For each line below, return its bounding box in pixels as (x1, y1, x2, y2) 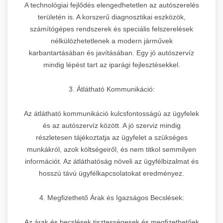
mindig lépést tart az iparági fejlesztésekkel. (43, 60, 180, 69)
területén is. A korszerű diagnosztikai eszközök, (37, 12, 186, 21)
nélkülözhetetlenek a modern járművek (50, 36, 173, 45)
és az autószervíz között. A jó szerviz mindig (42, 121, 181, 129)
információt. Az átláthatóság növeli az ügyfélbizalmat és (24, 157, 199, 165)
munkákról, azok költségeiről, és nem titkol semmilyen (27, 145, 196, 153)
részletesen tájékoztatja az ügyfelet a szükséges (35, 133, 188, 141)
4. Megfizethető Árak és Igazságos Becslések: (39, 193, 184, 202)
